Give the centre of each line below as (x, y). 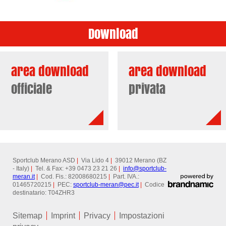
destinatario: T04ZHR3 (44, 192)
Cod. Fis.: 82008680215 (73, 176)
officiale (32, 89)
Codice (153, 184)
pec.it (131, 184)
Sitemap (27, 215)
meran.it (24, 176)
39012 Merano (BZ (139, 160)
